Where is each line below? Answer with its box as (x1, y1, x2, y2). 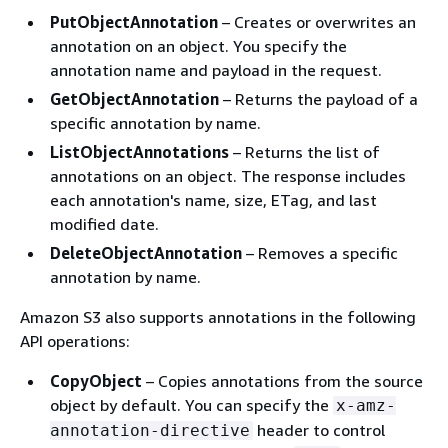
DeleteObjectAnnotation (50, 243, 242, 263)
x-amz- (336, 396, 396, 415)
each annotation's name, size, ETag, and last (50, 190, 377, 210)
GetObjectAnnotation (50, 89, 219, 109)
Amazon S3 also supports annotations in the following (20, 307, 416, 327)
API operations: (20, 331, 130, 351)
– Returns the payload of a (219, 89, 418, 109)
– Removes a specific (242, 243, 398, 263)
